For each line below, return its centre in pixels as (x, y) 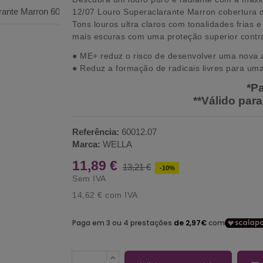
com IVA (120, 195)
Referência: (96, 131)
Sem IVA (89, 178)
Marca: (87, 144)
